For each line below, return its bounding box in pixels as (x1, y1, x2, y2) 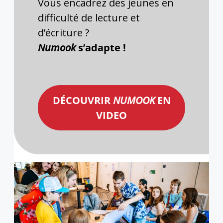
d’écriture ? (38, 26, 94, 40)
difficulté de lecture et (38, 11, 140, 25)
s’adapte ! (78, 41, 126, 55)
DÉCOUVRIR (52, 93, 113, 107)
